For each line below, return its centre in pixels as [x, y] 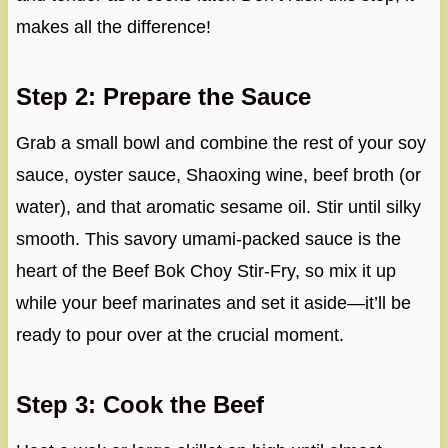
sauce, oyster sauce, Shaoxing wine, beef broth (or [218, 174]
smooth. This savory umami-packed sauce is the [208, 238]
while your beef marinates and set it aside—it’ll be [213, 302]
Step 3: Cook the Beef [139, 404]
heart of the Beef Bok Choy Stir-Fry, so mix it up [205, 270]
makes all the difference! [113, 26]
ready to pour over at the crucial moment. [179, 334]
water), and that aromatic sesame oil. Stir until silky [218, 206]
